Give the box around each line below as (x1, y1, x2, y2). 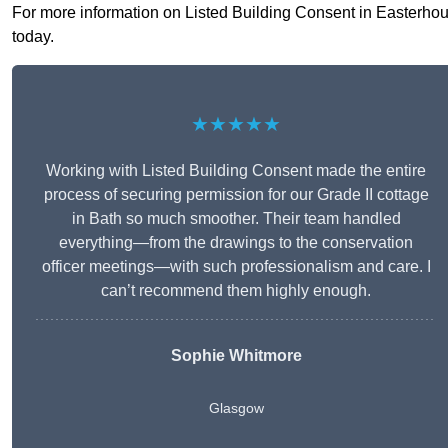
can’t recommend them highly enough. (101, 282, 371, 300)
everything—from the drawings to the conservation (59, 234, 413, 252)
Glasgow (208, 400, 264, 417)
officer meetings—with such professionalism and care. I (41, 258, 431, 276)
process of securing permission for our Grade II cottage (43, 186, 429, 204)
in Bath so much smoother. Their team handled (71, 210, 401, 228)
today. (12, 28, 54, 46)
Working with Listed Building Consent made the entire (46, 162, 426, 180)
